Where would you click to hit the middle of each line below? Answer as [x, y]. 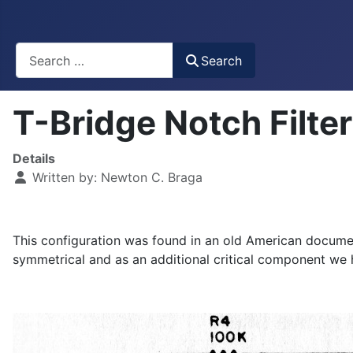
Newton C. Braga [152, 178]
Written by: [65, 178]
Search [222, 60]
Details [34, 159]
